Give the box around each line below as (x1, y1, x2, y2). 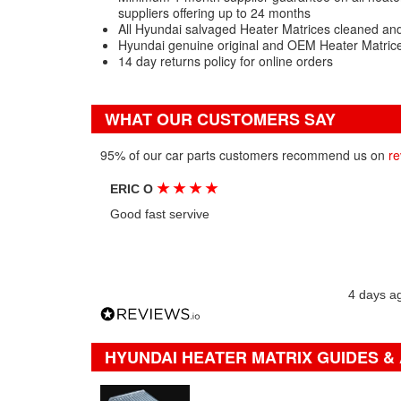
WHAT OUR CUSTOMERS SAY (105, 107, 336, 131)
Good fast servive (110, 207, 210, 221)
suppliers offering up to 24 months (118, 4, 311, 21)
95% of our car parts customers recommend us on (100, 146, 388, 164)
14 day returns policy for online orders (118, 52, 333, 70)
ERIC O (110, 182, 158, 196)
